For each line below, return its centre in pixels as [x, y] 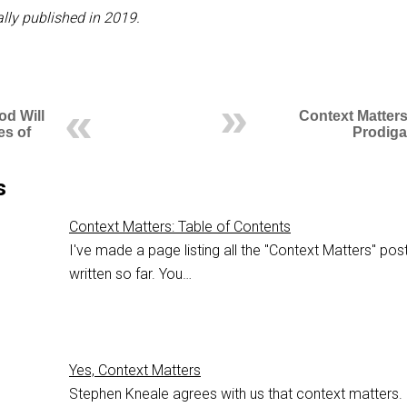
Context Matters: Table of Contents [180, 226]
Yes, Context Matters [135, 370]
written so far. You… [130, 273]
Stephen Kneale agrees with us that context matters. [236, 393]
